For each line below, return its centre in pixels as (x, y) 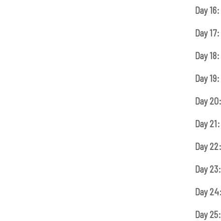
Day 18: (207, 56)
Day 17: (207, 33)
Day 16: (207, 10)
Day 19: (207, 78)
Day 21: (207, 124)
